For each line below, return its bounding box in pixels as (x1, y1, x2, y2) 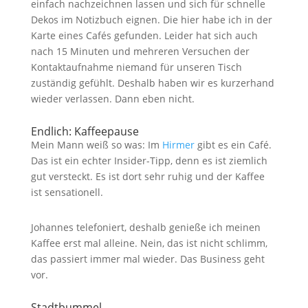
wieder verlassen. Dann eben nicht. (30, 92, 195, 105)
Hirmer (162, 138, 195, 151)
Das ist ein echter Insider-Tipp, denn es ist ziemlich (30, 154, 267, 167)
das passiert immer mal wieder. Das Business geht (30, 252, 265, 265)
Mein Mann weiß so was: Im (30, 138, 162, 151)
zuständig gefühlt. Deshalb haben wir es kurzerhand (30, 76, 274, 89)
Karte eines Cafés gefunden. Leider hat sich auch (30, 29, 258, 42)
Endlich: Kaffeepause (30, 124, 139, 139)
